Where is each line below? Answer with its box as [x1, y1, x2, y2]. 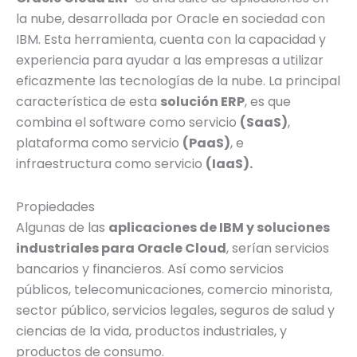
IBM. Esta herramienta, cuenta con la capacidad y [16, 29, 326, 49]
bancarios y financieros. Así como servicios [16, 259, 284, 278]
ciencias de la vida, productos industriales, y [16, 321, 287, 340]
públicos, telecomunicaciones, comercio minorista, [16, 280, 332, 299]
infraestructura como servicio [16, 154, 206, 173]
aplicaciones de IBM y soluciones [108, 218, 330, 237]
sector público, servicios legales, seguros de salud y [16, 300, 335, 320]
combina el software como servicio [16, 112, 240, 131]
